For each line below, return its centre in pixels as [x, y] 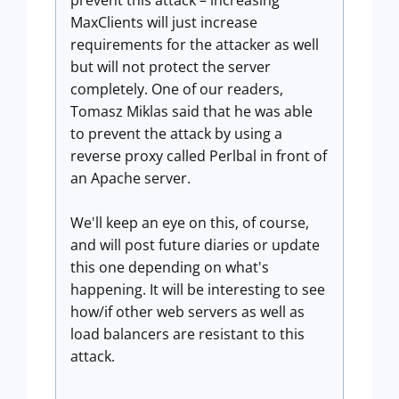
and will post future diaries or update [195, 245]
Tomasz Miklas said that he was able [191, 111]
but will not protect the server [171, 67]
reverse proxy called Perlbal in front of [199, 156]
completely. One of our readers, [177, 89]
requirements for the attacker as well [195, 45]
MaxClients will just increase [164, 22]
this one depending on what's [170, 267]
